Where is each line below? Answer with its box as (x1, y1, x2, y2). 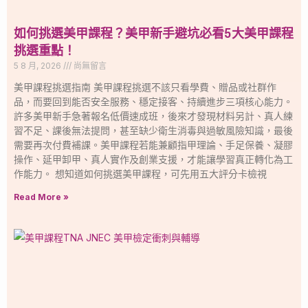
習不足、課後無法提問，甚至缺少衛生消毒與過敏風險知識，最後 (14, 124, 293, 136)
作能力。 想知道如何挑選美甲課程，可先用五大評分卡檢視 (14, 167, 267, 179)
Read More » (14, 191, 69, 202)
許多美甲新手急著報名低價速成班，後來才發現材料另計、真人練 (14, 109, 293, 122)
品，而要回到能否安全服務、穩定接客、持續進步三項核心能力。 (14, 95, 293, 107)
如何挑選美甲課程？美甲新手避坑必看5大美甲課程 (14, 27, 294, 41)
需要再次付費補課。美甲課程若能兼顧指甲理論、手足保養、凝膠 (14, 138, 293, 151)
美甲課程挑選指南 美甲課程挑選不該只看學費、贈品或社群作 (14, 80, 276, 93)
